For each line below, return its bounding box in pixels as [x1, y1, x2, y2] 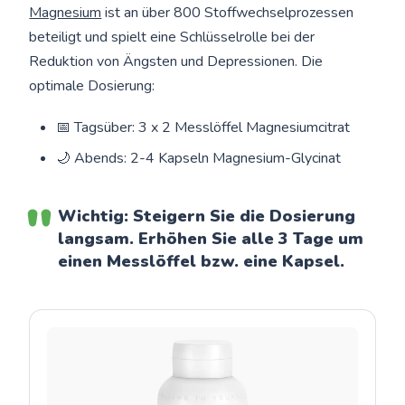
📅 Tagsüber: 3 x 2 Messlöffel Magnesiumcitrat [56, 118, 351, 138]
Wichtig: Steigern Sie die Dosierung [58, 205, 356, 228]
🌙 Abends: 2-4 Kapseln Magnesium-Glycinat [56, 148, 342, 169]
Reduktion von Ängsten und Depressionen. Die [29, 52, 324, 72]
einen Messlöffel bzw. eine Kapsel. [58, 250, 345, 273]
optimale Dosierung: [29, 76, 155, 97]
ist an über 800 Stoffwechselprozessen [101, 3, 354, 24]
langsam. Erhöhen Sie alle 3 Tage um [58, 228, 364, 250]
